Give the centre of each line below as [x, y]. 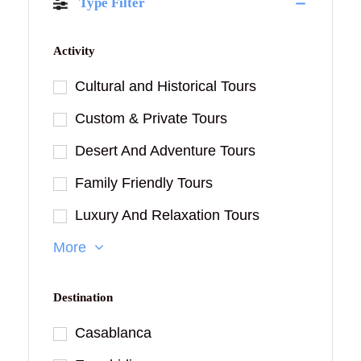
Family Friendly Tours [144, 183]
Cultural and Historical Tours [166, 87]
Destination [83, 298]
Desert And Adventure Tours [165, 151]
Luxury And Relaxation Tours [167, 216]
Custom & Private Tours [151, 119]
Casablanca [113, 333]
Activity [74, 51]
